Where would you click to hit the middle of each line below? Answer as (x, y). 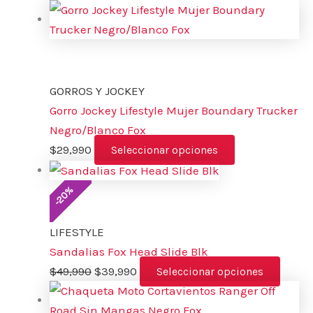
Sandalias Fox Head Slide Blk (129, 251)
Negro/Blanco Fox (98, 130)
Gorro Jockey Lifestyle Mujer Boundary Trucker (174, 110)
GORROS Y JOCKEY (97, 90)
